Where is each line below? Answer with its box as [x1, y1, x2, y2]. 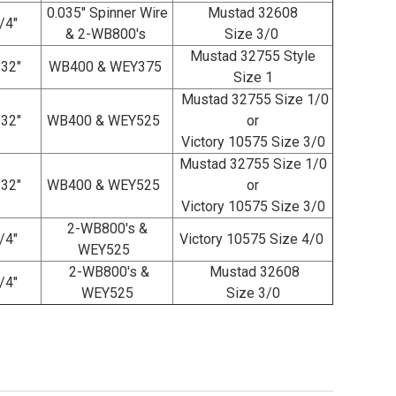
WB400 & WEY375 [49, 58, 165, 76]
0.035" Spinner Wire [46, 4, 168, 22]
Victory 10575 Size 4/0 [179, 231, 327, 248]
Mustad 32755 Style [190, 48, 316, 65]
